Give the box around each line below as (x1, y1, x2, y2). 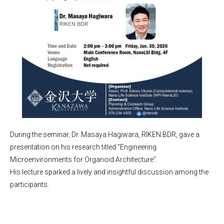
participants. (10, 180, 49, 188)
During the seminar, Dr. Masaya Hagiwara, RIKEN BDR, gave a (10, 130, 199, 138)
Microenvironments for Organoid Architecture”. (10, 155, 160, 163)
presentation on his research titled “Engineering (10, 143, 156, 151)
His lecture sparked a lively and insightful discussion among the (10, 168, 208, 176)
